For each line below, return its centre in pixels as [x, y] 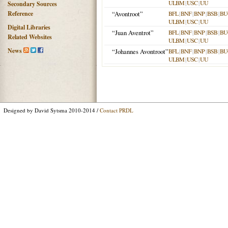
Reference [20, 13]
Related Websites [30, 37]
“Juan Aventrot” [133, 33]
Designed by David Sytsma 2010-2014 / [52, 110]
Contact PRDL [117, 110]
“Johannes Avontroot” [140, 51]
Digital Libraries [29, 27]
